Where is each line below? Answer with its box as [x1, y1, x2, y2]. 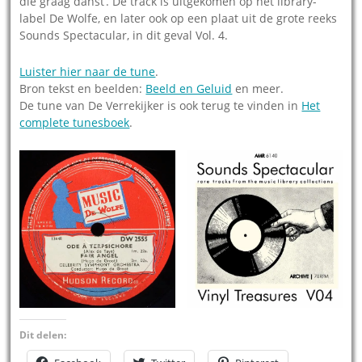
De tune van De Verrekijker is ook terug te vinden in [19, 98, 302, 114]
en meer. [232, 81, 284, 97]
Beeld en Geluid [145, 81, 233, 97]
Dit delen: [19, 327, 67, 342]
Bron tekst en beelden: [19, 81, 146, 97]
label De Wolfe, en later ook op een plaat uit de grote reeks [19, 11, 338, 27]
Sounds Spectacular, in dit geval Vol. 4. [19, 27, 229, 44]
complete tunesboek [19, 115, 130, 131]
